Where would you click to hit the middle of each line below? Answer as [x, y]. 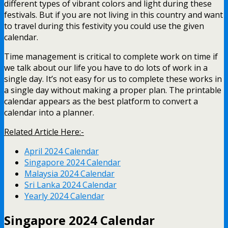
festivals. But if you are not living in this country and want [113, 15]
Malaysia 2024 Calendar [69, 173]
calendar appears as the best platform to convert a [101, 101]
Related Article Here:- [44, 132]
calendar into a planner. [49, 112]
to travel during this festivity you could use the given [104, 26]
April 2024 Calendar [62, 151]
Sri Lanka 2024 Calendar [70, 184]
